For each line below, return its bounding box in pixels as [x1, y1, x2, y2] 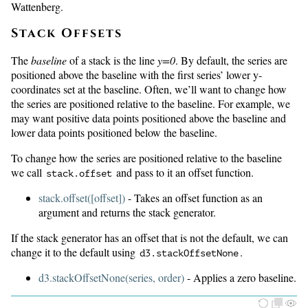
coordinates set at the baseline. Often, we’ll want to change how [11, 82, 287, 97]
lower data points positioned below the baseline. [11, 125, 217, 140]
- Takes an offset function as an [125, 190, 263, 206]
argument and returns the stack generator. [38, 205, 216, 220]
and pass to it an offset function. [113, 165, 254, 180]
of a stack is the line [67, 53, 157, 68]
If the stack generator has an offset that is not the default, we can [11, 230, 288, 245]
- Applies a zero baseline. [184, 270, 296, 285]
